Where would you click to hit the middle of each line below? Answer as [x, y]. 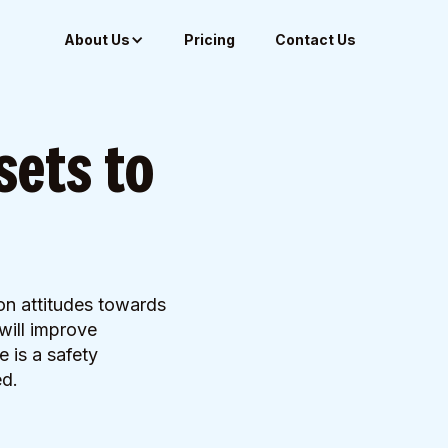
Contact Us [315, 39]
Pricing [209, 39]
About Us [97, 39]
